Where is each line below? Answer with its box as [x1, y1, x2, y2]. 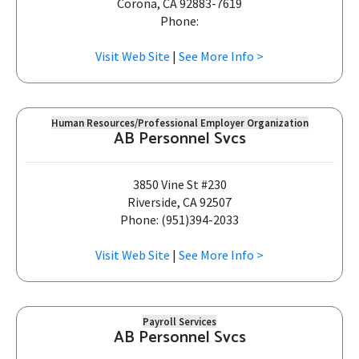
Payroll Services [143, 315, 216, 328]
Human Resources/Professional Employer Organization [50, 116, 309, 129]
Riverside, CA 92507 [127, 194, 232, 210]
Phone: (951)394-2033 [120, 212, 239, 228]
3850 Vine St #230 [132, 176, 227, 192]
